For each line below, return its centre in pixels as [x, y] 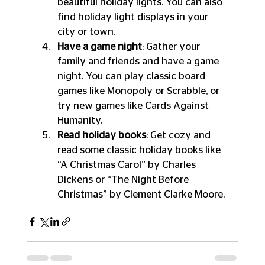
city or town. [86, 31]
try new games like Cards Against [134, 105]
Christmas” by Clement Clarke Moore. [141, 194]
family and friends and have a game [139, 61]
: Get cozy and [179, 135]
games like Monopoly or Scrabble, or [139, 91]
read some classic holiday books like [140, 150]
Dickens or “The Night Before [124, 179]
